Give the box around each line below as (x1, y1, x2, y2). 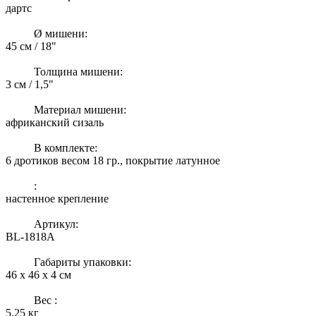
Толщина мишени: (34, 65, 123, 78)
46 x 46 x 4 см (6, 268, 71, 281)
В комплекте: (34, 141, 97, 154)
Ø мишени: (34, 27, 87, 39)
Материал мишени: (34, 103, 126, 116)
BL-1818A (6, 230, 55, 243)
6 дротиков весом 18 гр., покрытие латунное (6, 154, 220, 166)
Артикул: (34, 217, 78, 230)
